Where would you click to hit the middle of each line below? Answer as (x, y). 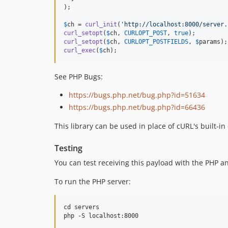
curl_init (101, 24)
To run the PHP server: (93, 181)
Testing (68, 148)
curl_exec (80, 50)
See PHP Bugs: (79, 77)
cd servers (81, 207)
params (210, 42)
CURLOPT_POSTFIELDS (156, 42)
